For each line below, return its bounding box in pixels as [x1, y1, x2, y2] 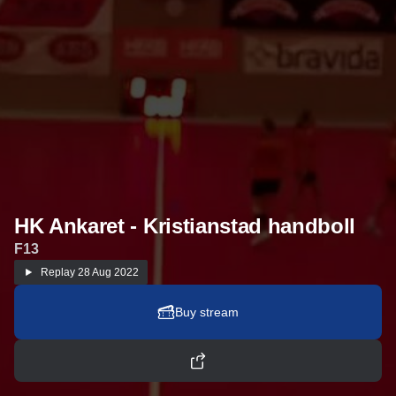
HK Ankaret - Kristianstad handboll [14, 214, 356, 238]
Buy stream [175, 305, 239, 319]
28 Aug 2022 [75, 266, 139, 278]
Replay [41, 266, 75, 278]
